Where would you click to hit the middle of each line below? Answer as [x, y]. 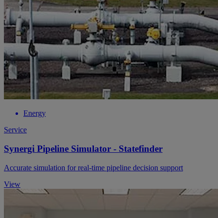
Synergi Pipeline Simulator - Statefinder [83, 148]
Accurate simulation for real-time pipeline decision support [93, 167]
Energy [35, 113]
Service [15, 130]
